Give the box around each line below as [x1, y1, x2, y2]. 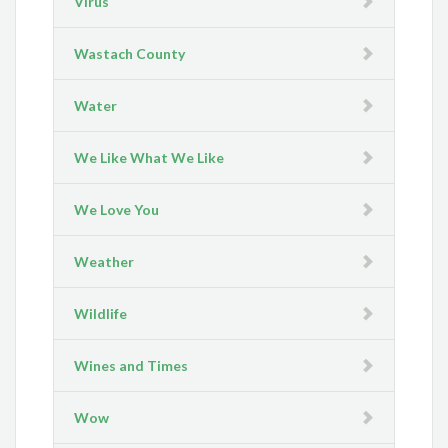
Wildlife [74, 305, 128, 323]
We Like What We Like [74, 149, 225, 167]
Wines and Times [74, 357, 189, 375]
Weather [74, 253, 135, 271]
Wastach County [74, 45, 186, 63]
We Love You [74, 201, 160, 219]
